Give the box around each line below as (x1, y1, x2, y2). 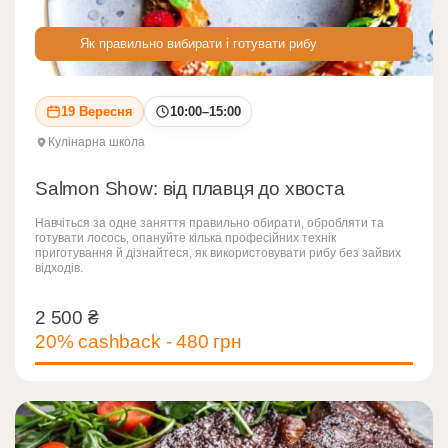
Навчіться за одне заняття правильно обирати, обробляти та (35, 216, 384, 231)
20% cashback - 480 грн (35, 331, 242, 353)
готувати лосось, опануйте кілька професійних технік (35, 231, 336, 246)
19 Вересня (61, 104, 133, 120)
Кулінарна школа (48, 135, 145, 150)
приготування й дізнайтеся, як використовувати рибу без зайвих (35, 246, 401, 261)
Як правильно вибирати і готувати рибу (80, 36, 317, 52)
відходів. (35, 261, 83, 276)
